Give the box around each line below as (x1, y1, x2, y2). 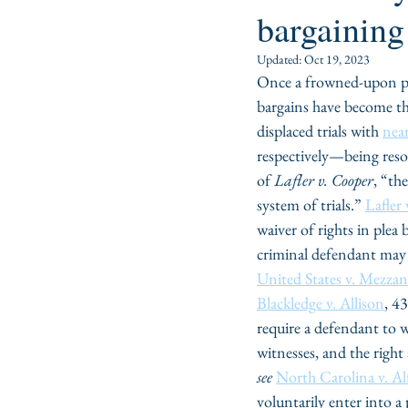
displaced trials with (257, 120, 382, 141)
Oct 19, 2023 (304, 51, 370, 67)
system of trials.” (257, 194, 365, 215)
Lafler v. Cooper (274, 169, 373, 190)
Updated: (257, 51, 304, 67)
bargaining (257, 5, 404, 52)
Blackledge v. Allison (257, 292, 384, 313)
